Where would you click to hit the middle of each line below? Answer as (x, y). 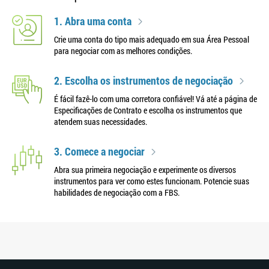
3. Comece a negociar (99, 151)
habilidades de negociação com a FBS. (117, 192)
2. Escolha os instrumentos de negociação (144, 80)
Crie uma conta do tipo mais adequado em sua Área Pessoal (152, 39)
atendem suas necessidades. (101, 122)
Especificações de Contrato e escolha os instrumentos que (148, 110)
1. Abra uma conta (93, 21)
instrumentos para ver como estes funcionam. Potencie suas (152, 181)
